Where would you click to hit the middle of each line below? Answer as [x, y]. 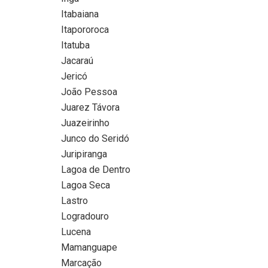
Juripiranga [84, 154]
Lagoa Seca [86, 185]
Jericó [74, 76]
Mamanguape [89, 247]
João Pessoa [89, 92]
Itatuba [75, 45]
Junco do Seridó [95, 138]
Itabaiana [80, 14]
